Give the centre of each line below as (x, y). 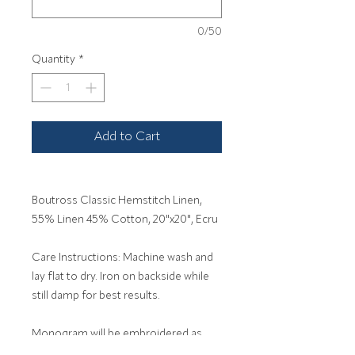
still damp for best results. (96, 296)
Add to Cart (127, 137)
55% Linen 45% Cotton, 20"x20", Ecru (125, 220)
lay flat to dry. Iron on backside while (120, 277)
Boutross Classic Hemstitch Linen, (117, 201)
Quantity (53, 60)
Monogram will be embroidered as (117, 334)
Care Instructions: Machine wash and (122, 258)
